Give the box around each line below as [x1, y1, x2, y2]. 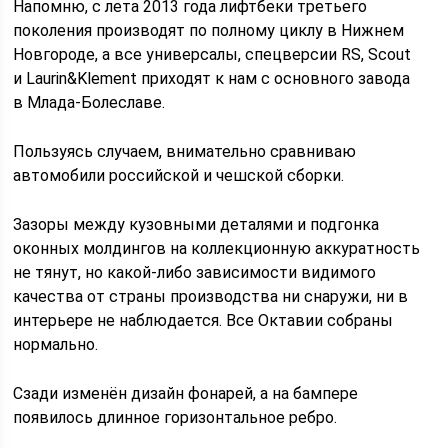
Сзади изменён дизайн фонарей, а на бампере [13, 383, 359, 403]
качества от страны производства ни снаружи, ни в [13, 286, 409, 306]
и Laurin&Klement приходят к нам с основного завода [13, 68, 411, 88]
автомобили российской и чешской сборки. [13, 165, 345, 185]
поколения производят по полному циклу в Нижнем [13, 20, 405, 40]
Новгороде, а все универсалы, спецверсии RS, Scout [13, 44, 412, 64]
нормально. [13, 334, 99, 354]
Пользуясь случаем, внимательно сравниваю [13, 141, 357, 161]
